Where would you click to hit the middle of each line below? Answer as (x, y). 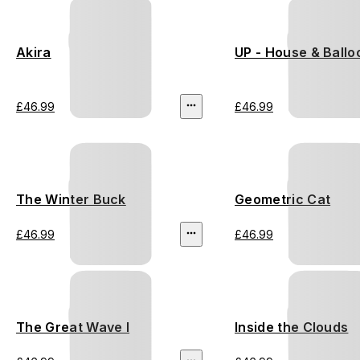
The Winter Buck (71, 200)
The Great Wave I (73, 327)
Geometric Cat (283, 200)
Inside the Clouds (292, 327)
